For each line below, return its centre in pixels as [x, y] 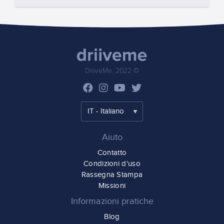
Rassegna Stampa [112, 175]
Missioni [112, 186]
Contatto [112, 153]
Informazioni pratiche [112, 201]
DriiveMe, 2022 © [112, 71]
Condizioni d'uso [112, 164]
